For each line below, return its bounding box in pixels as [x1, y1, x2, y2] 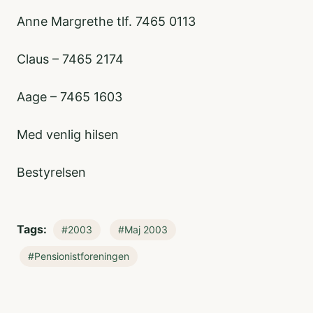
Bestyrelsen [17, 165, 86, 180]
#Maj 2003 [118, 224, 168, 235]
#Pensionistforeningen [28, 250, 129, 262]
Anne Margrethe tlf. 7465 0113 [17, 14, 196, 29]
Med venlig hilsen [17, 127, 119, 142]
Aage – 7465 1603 [17, 89, 122, 104]
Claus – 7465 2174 [17, 52, 124, 66]
